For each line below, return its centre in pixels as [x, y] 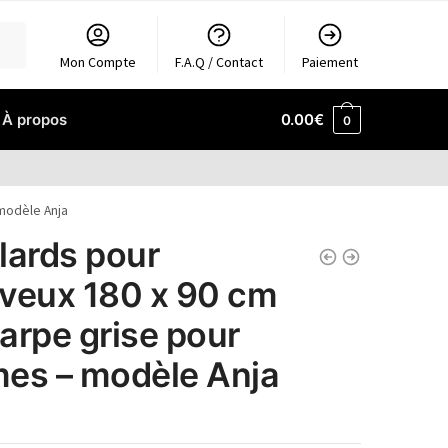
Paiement [330, 62]
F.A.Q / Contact [219, 62]
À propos [34, 119]
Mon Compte [98, 62]
